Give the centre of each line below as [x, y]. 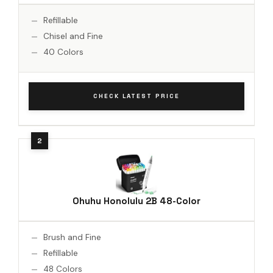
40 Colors [63, 52]
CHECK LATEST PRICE [136, 96]
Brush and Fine [72, 237]
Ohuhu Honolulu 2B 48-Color [136, 200]
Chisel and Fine [73, 36]
